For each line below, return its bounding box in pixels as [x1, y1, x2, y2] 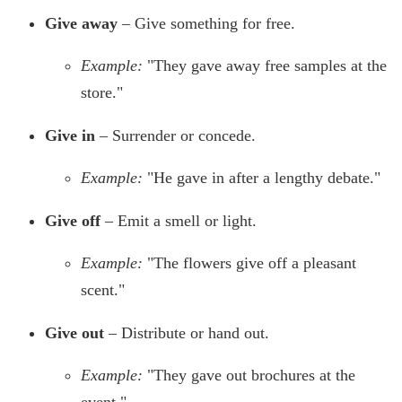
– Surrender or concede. [95, 127, 256, 145]
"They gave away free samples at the [147, 57, 387, 75]
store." [81, 83, 123, 102]
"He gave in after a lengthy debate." [147, 169, 380, 188]
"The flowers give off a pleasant [147, 254, 356, 273]
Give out [45, 324, 104, 343]
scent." [81, 281, 125, 300]
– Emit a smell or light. [100, 212, 257, 231]
